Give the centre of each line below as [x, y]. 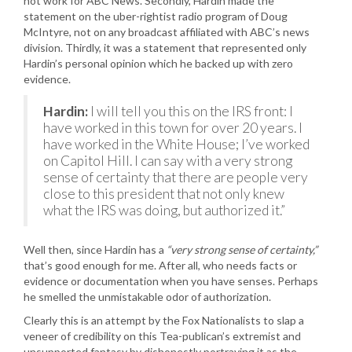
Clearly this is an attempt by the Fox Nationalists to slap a [164, 320]
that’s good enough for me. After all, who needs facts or [160, 265]
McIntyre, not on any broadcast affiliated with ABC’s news [167, 32]
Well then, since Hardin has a [95, 249]
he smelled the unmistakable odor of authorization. [147, 297]
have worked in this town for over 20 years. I [173, 128]
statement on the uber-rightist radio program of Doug [156, 16]
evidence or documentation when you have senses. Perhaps [171, 281]
